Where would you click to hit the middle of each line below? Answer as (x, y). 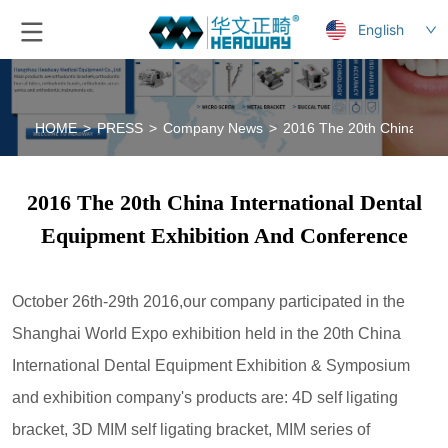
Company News (213, 128)
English (380, 29)
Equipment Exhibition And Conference (224, 235)
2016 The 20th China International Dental (224, 202)
